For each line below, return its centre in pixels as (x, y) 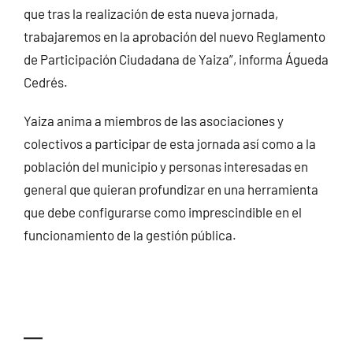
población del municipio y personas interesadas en (165, 167)
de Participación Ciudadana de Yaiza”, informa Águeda (176, 59)
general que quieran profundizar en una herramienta (171, 190)
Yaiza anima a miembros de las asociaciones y (153, 121)
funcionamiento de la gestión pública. (130, 235)
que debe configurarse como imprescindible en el (162, 212)
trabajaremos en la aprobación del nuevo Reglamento (174, 37)
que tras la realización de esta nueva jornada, (150, 14)
